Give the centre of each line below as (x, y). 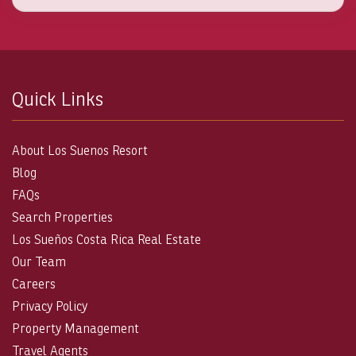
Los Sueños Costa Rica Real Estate (106, 239)
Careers (34, 284)
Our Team (39, 261)
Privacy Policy (50, 306)
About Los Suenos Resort (80, 150)
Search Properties (62, 217)
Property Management (75, 328)
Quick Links (58, 99)
